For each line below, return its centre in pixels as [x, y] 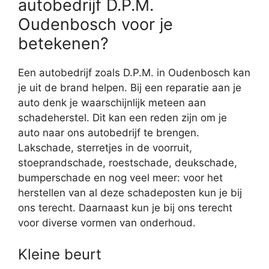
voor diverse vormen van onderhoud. [107, 223]
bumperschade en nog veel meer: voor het [120, 178]
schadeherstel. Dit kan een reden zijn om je [122, 118]
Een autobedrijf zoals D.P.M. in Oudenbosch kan [134, 73]
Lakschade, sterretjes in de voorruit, [105, 148]
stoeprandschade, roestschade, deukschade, [128, 163]
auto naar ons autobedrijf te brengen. [109, 133]
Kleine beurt [60, 254]
